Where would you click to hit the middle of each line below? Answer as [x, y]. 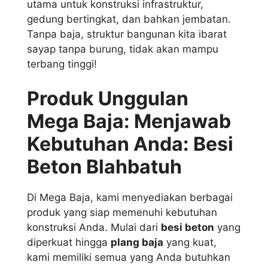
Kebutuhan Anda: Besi [130, 144]
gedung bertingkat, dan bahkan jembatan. [129, 19]
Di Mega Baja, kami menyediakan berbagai [130, 197]
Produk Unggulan [108, 98]
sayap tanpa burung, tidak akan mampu [123, 49]
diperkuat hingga [69, 242]
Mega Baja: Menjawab [129, 121]
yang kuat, [190, 242]
